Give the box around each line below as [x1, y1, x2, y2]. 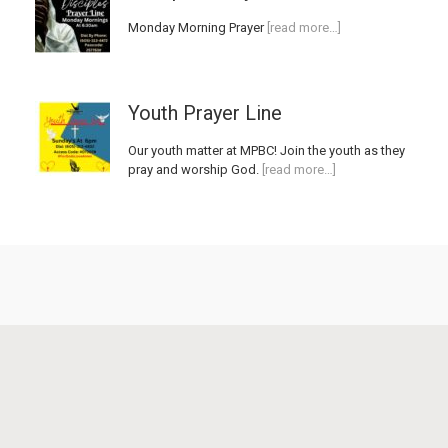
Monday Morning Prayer [128, 19, 264, 35]
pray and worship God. [128, 161, 262, 177]
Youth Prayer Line [128, 100, 282, 125]
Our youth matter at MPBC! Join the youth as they [128, 142, 405, 158]
